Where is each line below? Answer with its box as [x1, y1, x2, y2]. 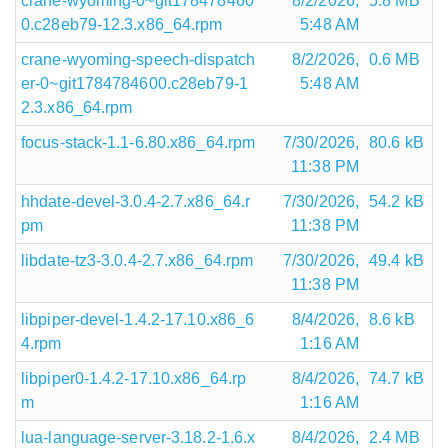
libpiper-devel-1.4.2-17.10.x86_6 [21, 310, 255, 328]
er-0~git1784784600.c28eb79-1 [21, 74, 248, 92]
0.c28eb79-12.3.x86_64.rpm [21, 15, 223, 33]
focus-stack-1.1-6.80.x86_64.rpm [21, 133, 256, 151]
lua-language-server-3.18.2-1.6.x [21, 428, 256, 446]
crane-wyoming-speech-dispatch [21, 50, 255, 68]
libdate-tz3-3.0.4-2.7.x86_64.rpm [21, 251, 254, 269]
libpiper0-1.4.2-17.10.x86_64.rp [21, 369, 247, 387]
